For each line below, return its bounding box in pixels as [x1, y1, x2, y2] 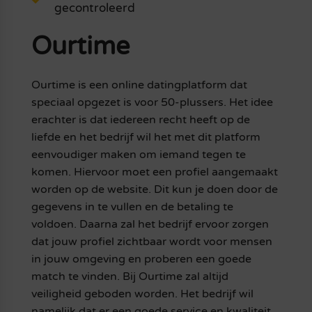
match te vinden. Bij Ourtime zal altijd [31, 270, 228, 284]
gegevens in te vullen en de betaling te [31, 200, 233, 214]
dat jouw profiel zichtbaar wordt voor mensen [31, 235, 272, 249]
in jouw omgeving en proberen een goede [31, 252, 251, 267]
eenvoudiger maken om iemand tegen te [31, 148, 246, 162]
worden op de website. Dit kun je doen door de [31, 182, 278, 197]
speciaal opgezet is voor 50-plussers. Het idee [31, 95, 273, 110]
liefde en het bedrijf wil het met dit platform [31, 130, 260, 145]
